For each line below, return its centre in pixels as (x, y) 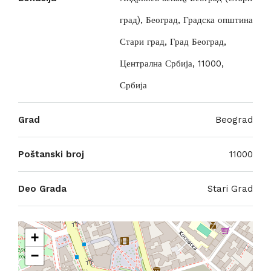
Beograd (234, 120)
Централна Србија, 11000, (172, 64)
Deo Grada (42, 189)
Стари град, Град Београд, (173, 42)
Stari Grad (230, 189)
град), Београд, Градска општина (186, 20)
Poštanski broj (51, 154)
